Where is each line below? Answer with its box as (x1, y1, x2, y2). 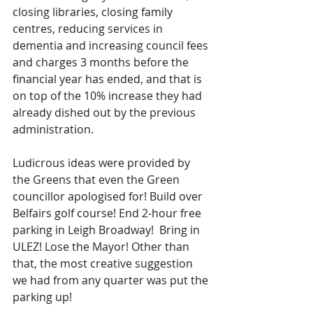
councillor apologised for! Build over (13, 189, 205, 204)
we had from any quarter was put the (13, 272, 211, 288)
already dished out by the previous (13, 105, 198, 120)
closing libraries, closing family (13, 4, 175, 20)
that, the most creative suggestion (13, 256, 196, 271)
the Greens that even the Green (13, 172, 182, 187)
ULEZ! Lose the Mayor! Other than (13, 239, 192, 254)
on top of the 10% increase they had (13, 88, 205, 103)
